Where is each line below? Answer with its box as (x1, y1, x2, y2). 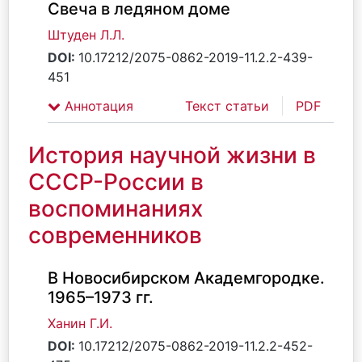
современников (28, 221, 202, 249)
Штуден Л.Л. (48, 27, 124, 43)
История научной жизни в (28, 141, 316, 169)
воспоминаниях (28, 195, 203, 222)
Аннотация (61, 98, 133, 114)
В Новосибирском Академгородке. (48, 268, 325, 288)
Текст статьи (185, 98, 269, 114)
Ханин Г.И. (48, 315, 112, 331)
